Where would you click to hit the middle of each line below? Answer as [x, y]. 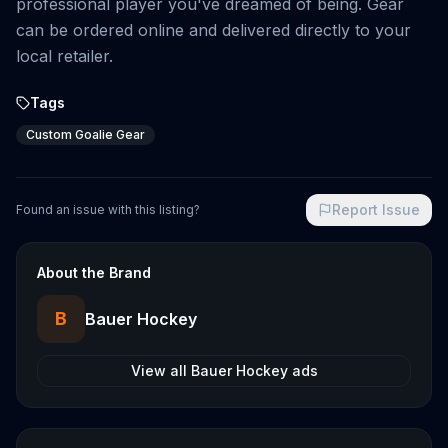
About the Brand [94, 272]
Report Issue [376, 209]
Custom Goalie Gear [85, 134]
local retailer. [64, 56]
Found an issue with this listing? [108, 209]
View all [160, 370]
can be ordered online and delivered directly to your [213, 30]
